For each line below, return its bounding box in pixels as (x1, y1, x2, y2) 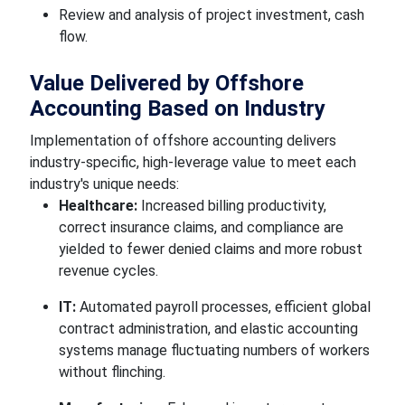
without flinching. (58, 363, 165, 381)
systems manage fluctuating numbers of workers (58, 342, 370, 359)
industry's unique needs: (29, 175, 179, 193)
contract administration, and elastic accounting (58, 320, 358, 337)
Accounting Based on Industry (29, 96, 325, 121)
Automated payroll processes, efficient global (79, 298, 371, 316)
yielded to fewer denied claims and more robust (58, 240, 363, 258)
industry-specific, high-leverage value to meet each (29, 154, 356, 171)
